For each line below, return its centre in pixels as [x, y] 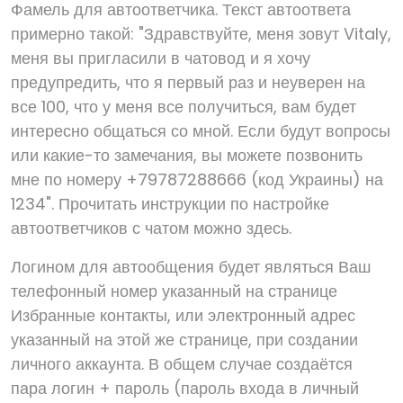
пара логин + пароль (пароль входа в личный [185, 388]
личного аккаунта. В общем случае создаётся [182, 364]
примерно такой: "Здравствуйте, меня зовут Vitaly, [201, 34]
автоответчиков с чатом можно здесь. [151, 228]
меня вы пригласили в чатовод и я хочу [161, 58]
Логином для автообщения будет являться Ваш [191, 267]
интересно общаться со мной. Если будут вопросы [201, 131]
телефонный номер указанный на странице [174, 291]
